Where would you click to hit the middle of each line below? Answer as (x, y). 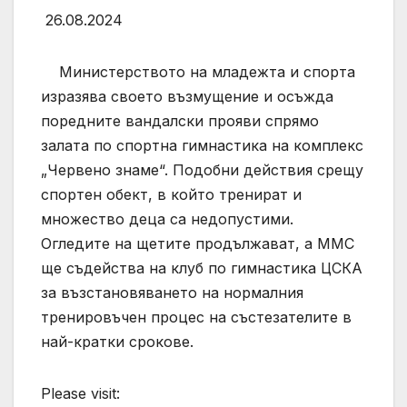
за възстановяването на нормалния (172, 292)
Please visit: (80, 393)
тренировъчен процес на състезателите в (196, 317)
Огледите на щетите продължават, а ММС (198, 243)
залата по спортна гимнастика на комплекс (202, 145)
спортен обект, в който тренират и (171, 194)
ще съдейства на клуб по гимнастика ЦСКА (202, 268)
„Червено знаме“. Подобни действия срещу (202, 169)
